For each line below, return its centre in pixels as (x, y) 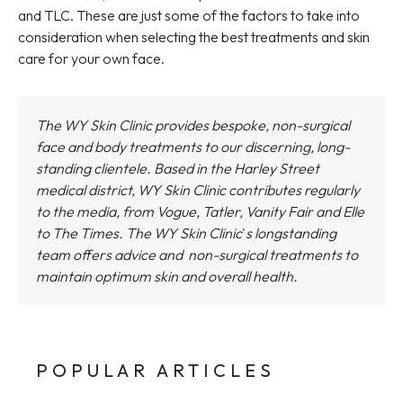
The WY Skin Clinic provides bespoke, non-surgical (193, 125)
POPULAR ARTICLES (156, 370)
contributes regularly (293, 190)
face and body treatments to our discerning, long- (193, 147)
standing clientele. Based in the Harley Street (178, 168)
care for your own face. (91, 58)
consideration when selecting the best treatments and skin (194, 37)
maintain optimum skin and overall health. (168, 276)
